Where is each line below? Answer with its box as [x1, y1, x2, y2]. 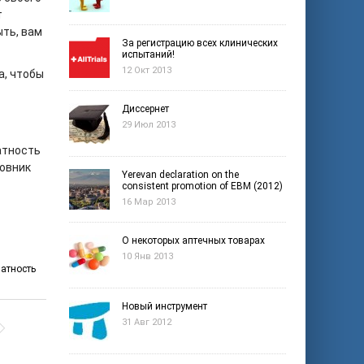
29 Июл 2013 [122, 119, 175, 130]
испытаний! [122, 49, 175, 60]
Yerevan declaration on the [122, 169, 239, 180]
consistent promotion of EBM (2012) [122, 180, 283, 192]
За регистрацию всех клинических [122, 37, 278, 49]
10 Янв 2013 [122, 251, 173, 262]
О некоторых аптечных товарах [122, 235, 265, 246]
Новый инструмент [122, 301, 207, 312]
